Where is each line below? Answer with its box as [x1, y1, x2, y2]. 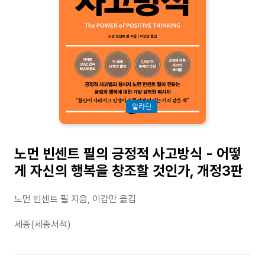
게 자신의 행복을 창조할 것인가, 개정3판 [14, 161, 243, 179]
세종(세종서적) [14, 218, 71, 230]
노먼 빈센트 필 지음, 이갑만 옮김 [14, 193, 136, 205]
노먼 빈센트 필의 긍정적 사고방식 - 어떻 [14, 144, 241, 162]
